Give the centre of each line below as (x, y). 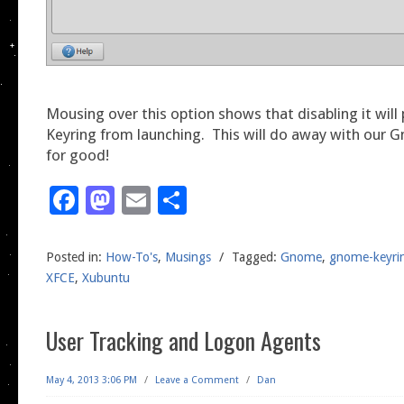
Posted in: (74, 257)
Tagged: (254, 257)
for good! (78, 156)
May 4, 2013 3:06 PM (92, 381)
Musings (188, 257)
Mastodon (181, 201)
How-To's (132, 257)
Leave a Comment (197, 381)
